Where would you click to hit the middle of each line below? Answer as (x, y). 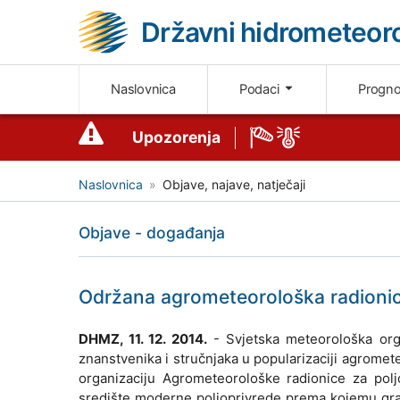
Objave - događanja (152, 233)
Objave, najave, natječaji (234, 185)
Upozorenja (176, 137)
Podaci (261, 90)
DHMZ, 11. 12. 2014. (143, 338)
